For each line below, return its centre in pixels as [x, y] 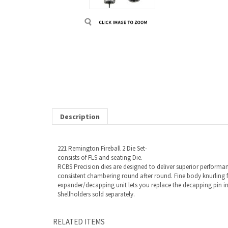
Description [80, 70]
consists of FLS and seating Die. [100, 111]
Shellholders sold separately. [96, 147]
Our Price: [120, 205]
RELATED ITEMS [79, 175]
